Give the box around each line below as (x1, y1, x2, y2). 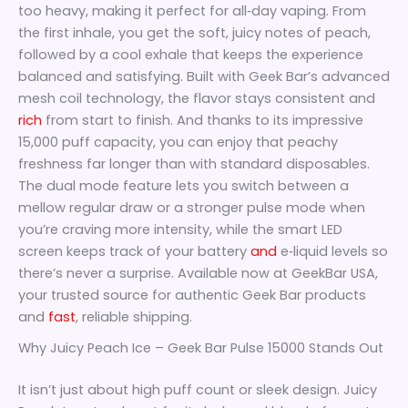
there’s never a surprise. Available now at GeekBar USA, (18, 263, 378, 282)
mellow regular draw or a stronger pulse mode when (18, 198, 365, 217)
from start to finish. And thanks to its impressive (42, 110, 363, 129)
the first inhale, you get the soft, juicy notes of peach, (18, 23, 371, 42)
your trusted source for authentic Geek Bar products (18, 285, 366, 304)
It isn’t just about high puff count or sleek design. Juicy (18, 380, 377, 399)
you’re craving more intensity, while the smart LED (18, 219, 342, 239)
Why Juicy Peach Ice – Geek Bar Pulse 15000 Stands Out (18, 339, 383, 358)
